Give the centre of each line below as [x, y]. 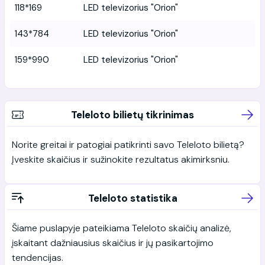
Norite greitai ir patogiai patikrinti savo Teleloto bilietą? [128, 144]
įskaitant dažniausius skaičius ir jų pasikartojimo [113, 243]
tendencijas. [38, 257]
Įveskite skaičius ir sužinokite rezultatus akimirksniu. [121, 159]
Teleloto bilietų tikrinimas [132, 114]
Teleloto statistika [132, 198]
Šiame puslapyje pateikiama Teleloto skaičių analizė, [122, 228]
